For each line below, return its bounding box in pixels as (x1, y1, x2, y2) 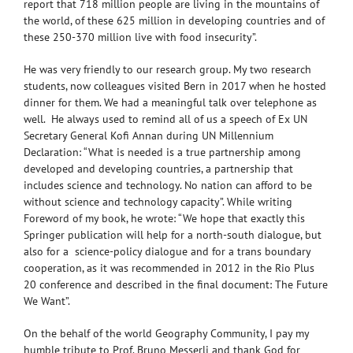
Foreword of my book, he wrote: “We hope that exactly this (24, 210, 305, 225)
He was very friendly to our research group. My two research (24, 61, 311, 76)
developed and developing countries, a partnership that (24, 161, 293, 176)
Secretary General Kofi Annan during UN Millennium (24, 128, 273, 143)
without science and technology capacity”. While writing (24, 194, 292, 209)
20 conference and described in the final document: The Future (24, 277, 328, 292)
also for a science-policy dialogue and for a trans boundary (24, 243, 310, 258)
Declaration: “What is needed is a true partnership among (24, 144, 301, 159)
